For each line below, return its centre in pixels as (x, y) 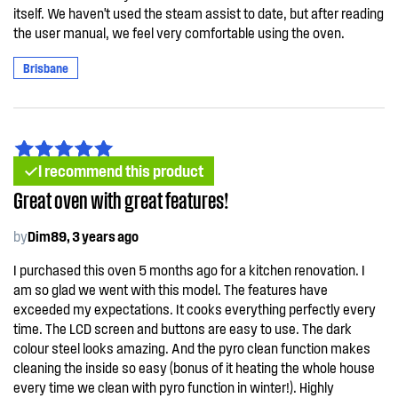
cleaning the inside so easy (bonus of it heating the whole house (194, 367)
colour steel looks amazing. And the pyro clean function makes (192, 348)
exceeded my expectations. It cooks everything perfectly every (195, 309)
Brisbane (46, 68)
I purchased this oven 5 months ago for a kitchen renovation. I (189, 270)
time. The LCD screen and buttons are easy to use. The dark (183, 328)
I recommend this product (121, 171)
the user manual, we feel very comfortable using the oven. (179, 32)
